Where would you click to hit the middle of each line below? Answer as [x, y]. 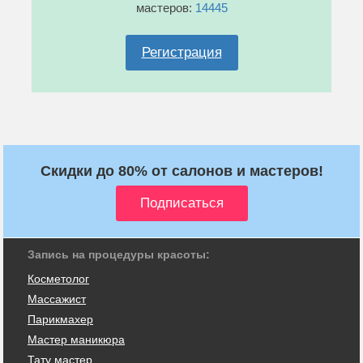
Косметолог [58, 278]
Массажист [57, 299]
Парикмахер [60, 319]
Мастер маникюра [76, 339]
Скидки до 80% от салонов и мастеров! [181, 171]
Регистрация [181, 52]
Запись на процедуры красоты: [119, 254]
